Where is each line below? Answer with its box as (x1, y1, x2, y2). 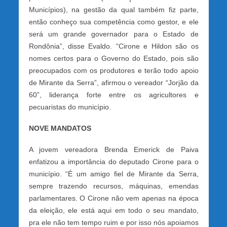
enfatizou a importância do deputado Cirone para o (28, 157, 199, 166)
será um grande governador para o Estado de (28, 29, 199, 38)
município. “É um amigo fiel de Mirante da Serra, (28, 169, 199, 178)
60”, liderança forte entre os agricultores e (28, 90, 199, 99)
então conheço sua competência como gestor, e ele (28, 17, 199, 26)
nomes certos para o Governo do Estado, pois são (28, 54, 199, 62)
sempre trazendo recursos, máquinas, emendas (28, 181, 199, 190)
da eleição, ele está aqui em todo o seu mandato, (28, 206, 199, 214)
